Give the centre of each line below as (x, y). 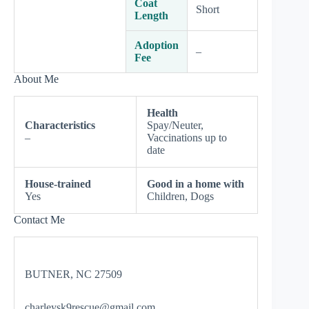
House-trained (58, 183)
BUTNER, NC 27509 (73, 274)
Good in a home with (196, 183)
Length (151, 16)
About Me (36, 79)
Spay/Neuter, (175, 125)
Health (162, 112)
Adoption (157, 45)
